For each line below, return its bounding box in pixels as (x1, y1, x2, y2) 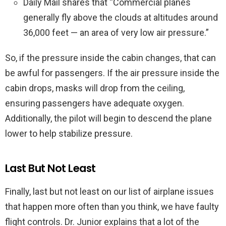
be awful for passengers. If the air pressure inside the (5, 68, 219, 79)
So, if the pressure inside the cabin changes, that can (5, 52, 216, 64)
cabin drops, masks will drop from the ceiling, (5, 83, 185, 94)
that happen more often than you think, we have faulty (5, 201, 219, 212)
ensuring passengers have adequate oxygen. (5, 98, 184, 109)
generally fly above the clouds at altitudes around (23, 12, 218, 23)
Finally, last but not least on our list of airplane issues (5, 186, 214, 197)
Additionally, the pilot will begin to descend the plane (5, 113, 212, 124)
